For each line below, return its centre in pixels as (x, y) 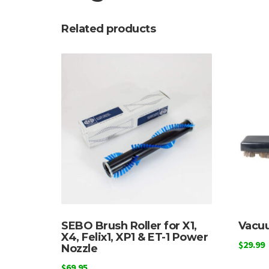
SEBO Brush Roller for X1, (129, 226)
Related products (108, 29)
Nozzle (79, 249)
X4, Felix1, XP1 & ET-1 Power (134, 237)
